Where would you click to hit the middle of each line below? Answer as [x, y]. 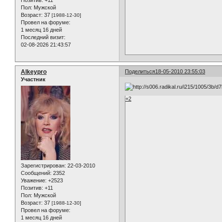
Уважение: [34, 180]
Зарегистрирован [43, 165]
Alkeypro [34, 72]
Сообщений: [36, 173]
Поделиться [140, 72]
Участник [33, 80]
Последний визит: [43, 37]
